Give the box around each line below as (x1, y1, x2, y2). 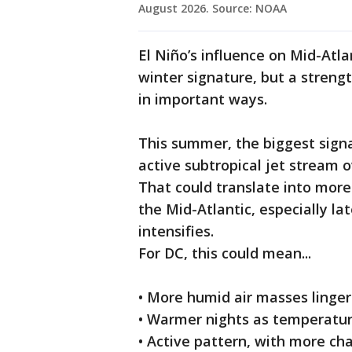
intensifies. (138, 222, 218, 241)
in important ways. (138, 90, 267, 109)
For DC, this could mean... (138, 244, 311, 263)
